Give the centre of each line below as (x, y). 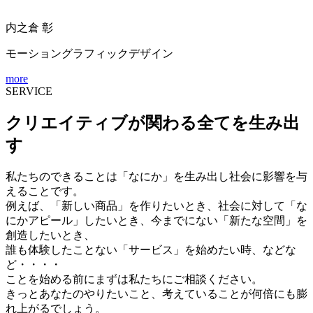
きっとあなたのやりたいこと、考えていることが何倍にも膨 (156, 294)
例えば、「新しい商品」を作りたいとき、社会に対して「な (156, 206)
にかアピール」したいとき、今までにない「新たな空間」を (156, 221)
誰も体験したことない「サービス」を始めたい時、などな (151, 250)
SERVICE (29, 91)
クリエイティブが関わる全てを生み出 (153, 123)
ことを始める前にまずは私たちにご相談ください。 (134, 279)
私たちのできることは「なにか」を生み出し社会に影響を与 (156, 177)
